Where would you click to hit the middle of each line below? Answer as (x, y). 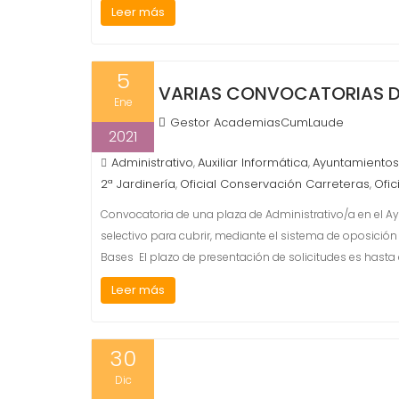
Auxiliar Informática (253, 163)
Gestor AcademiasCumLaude (257, 122)
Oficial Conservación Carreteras (275, 184)
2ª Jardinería (138, 184)
